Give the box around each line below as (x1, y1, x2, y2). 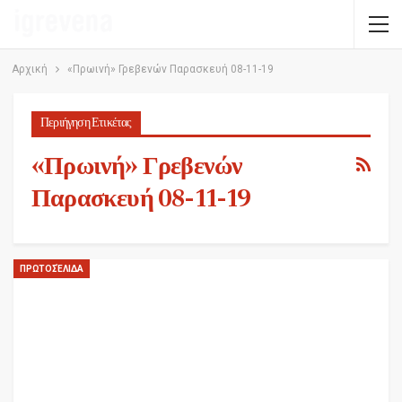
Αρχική (11, 63, 48, 75)
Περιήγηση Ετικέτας (40, 115, 132, 131)
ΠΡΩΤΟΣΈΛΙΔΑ (20, 263, 83, 274)
